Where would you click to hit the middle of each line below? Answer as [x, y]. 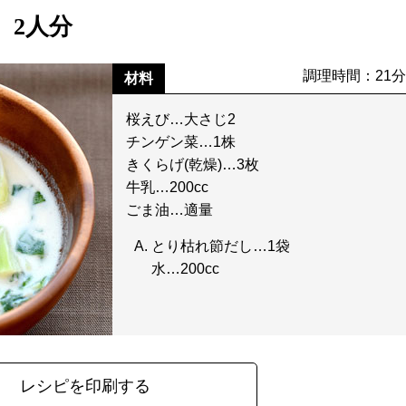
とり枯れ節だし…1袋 [221, 246]
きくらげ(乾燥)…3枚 [193, 164]
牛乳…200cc [167, 187]
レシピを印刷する [85, 386]
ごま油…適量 [169, 210]
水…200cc [185, 269]
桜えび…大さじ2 [181, 119]
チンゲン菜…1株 [181, 142]
